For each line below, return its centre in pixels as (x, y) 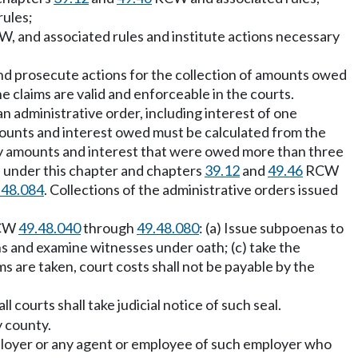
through (109, 228)
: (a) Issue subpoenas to (271, 228)
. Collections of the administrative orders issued (191, 189)
